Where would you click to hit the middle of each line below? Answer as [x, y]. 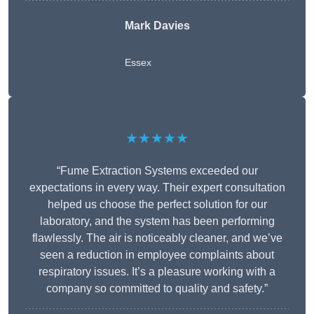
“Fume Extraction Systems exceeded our [157, 171]
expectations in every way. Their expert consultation [157, 188]
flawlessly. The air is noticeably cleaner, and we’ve [157, 238]
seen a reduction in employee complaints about [157, 255]
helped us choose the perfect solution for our [157, 205]
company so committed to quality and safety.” [157, 289]
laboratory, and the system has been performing [157, 221]
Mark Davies [157, 26]
